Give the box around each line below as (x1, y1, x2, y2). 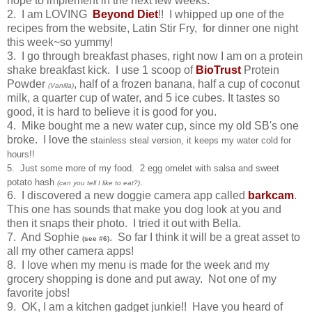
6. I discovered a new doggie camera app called (7, 189, 248, 201)
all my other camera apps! (7, 244, 134, 257)
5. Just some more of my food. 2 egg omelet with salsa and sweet (7, 162, 279, 173)
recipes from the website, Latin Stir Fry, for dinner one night (7, 22, 298, 34)
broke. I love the (7, 133, 91, 146)
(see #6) (82, 234, 109, 242)
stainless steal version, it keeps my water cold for (91, 134, 291, 146)
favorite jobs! (7, 286, 70, 299)
